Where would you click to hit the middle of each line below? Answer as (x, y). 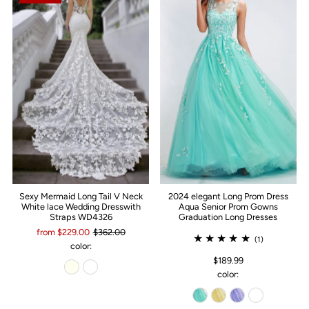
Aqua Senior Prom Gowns (228, 207)
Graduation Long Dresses (228, 217)
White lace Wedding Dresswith (81, 207)
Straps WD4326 (81, 217)
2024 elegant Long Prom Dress (228, 197)
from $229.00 (63, 232)
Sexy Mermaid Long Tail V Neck (81, 197)
